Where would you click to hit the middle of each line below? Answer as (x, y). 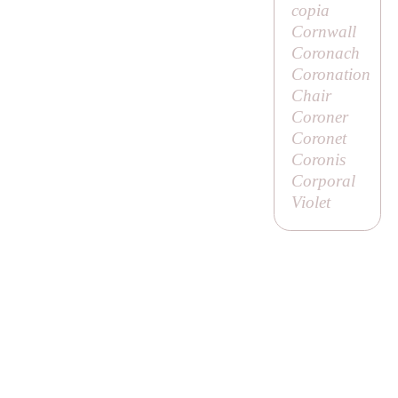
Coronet (318, 139)
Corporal (323, 181)
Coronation (330, 75)
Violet (310, 203)
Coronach (325, 53)
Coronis (318, 160)
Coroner (319, 117)
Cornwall (323, 32)
